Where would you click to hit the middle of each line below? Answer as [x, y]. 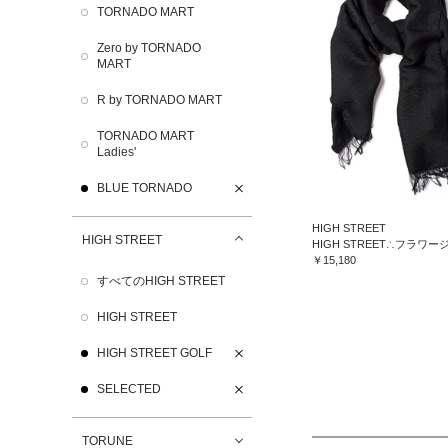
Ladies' [116, 152]
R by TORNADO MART [159, 100]
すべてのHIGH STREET [161, 281]
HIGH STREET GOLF [154, 353]
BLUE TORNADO [144, 188]
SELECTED [129, 389]
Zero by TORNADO [149, 48]
